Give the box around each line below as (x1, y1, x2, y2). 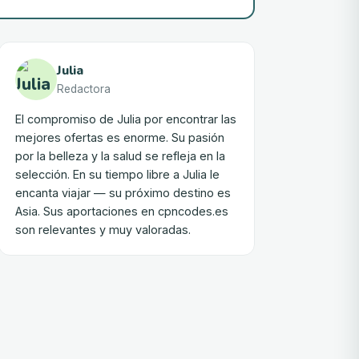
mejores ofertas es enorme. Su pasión (15, 131, 224, 144)
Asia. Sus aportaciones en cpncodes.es (15, 204, 228, 218)
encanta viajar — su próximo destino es (15, 186, 231, 200)
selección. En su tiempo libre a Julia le (15, 167, 220, 181)
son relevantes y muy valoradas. (15, 223, 191, 236)
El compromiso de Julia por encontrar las (15, 112, 236, 126)
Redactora (57, 83, 111, 95)
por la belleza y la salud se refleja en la (15, 149, 225, 163)
